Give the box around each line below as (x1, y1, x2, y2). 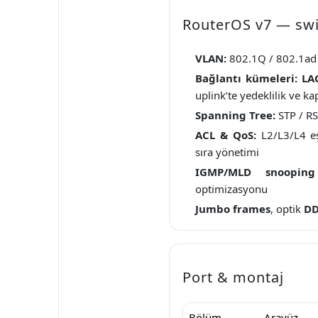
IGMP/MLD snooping (195, 164, 316, 179)
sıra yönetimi (195, 144, 259, 159)
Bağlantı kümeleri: (195, 70, 297, 85)
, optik (270, 201, 304, 216)
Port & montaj (182, 267, 284, 287)
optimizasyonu (195, 181, 268, 196)
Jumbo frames (195, 201, 270, 216)
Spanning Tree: (195, 107, 275, 122)
